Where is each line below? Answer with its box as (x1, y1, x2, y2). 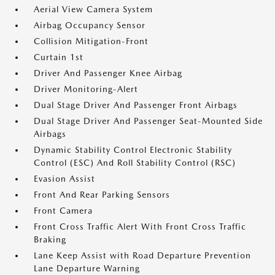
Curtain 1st (34, 52, 83, 62)
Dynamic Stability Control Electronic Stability (34, 145, 232, 155)
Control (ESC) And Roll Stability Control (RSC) (34, 158, 236, 168)
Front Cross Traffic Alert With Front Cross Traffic (34, 222, 246, 231)
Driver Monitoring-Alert (34, 84, 138, 94)
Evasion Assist (34, 174, 95, 184)
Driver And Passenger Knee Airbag (34, 68, 182, 78)
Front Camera (34, 206, 93, 215)
